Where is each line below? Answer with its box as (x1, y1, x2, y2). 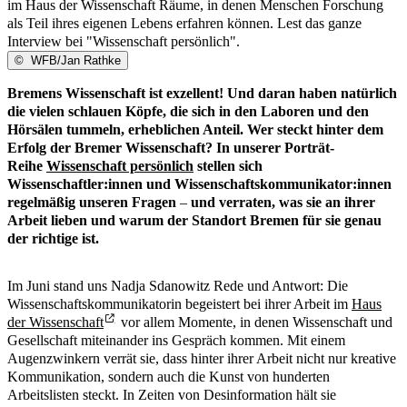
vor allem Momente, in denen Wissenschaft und (116, 314, 392, 331)
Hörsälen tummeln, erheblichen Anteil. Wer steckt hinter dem (7, 122, 383, 138)
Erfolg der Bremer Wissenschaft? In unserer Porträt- (7, 140, 334, 156)
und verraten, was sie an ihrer (187, 194, 375, 211)
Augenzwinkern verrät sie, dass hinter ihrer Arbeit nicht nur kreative (7, 351, 396, 367)
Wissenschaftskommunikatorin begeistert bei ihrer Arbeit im (7, 296, 352, 313)
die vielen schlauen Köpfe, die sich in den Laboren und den (7, 104, 369, 120)
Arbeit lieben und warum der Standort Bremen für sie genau (7, 213, 382, 229)
